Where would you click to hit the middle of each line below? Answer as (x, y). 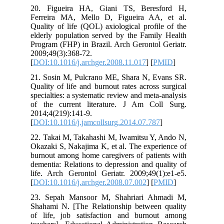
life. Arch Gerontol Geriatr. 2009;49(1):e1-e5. (114, 173)
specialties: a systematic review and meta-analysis (114, 95)
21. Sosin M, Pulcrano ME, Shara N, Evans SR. (114, 77)
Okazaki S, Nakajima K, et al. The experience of (114, 146)
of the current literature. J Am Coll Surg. (114, 104)
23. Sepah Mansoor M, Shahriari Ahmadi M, (114, 197)
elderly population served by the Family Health (114, 35)
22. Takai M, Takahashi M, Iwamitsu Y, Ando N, (114, 137)
